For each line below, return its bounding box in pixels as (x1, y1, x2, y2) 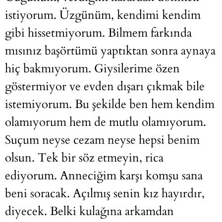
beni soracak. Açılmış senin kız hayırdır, (5, 185, 205, 202)
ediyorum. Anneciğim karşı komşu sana (5, 167, 203, 184)
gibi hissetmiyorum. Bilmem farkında (5, 25, 192, 42)
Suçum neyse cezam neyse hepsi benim (5, 132, 200, 149)
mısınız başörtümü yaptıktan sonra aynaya (5, 43, 216, 59)
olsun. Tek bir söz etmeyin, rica (5, 150, 164, 166)
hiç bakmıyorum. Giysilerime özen (5, 60, 180, 77)
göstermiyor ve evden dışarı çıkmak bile (5, 78, 205, 95)
